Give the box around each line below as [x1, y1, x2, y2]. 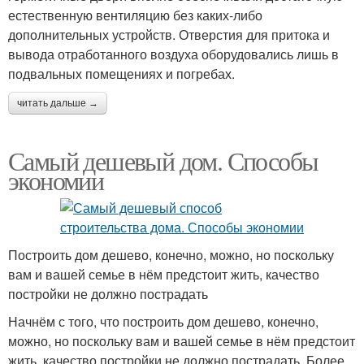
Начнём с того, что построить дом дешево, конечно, [8, 312, 318, 331]
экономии [8, 162, 104, 197]
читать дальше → [17, 97, 98, 109]
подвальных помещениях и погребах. [8, 64, 235, 83]
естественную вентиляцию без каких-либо [8, 6, 262, 24]
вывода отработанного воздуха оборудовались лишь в [8, 45, 339, 63]
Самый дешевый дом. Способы [8, 143, 318, 178]
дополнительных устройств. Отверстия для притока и [8, 25, 330, 44]
